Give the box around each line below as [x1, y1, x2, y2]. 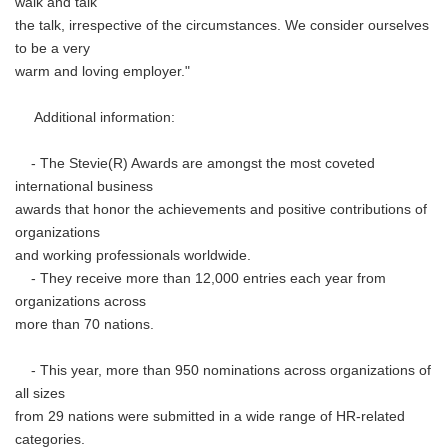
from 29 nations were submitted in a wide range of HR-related [15, 409, 405, 424]
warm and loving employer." [15, 64, 190, 79]
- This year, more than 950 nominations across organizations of [15, 363, 431, 378]
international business [15, 179, 153, 194]
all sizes [15, 386, 65, 401]
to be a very [15, 41, 90, 56]
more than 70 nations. [15, 317, 154, 332]
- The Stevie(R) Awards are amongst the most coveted [15, 156, 375, 171]
